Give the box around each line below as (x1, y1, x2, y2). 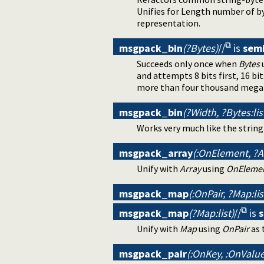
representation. (137, 16, 200, 29)
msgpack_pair (119, 246, 187, 260)
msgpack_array (119, 146, 193, 160)
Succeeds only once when (137, 57, 239, 70)
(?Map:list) (189, 206, 234, 220)
